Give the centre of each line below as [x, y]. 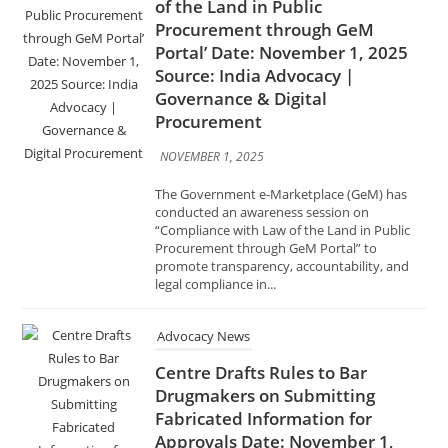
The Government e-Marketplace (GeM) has [281, 110]
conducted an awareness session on [262, 128]
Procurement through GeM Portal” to [266, 164]
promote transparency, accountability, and [282, 182]
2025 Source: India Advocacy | [277, 381]
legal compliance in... [216, 200]
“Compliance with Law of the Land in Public [283, 146]
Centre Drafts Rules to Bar [261, 289]
